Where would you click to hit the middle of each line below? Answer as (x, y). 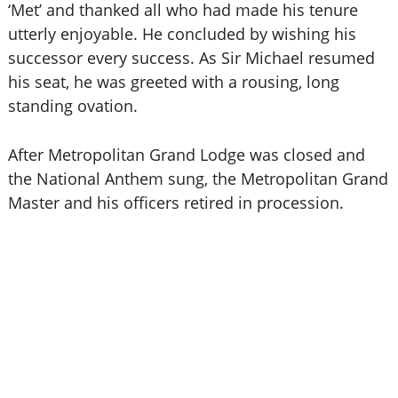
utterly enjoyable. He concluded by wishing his (182, 34)
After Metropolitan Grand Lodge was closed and (186, 155)
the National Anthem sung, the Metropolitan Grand (198, 179)
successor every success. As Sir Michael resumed (191, 58)
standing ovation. (72, 106)
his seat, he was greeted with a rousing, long (173, 82)
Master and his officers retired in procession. (175, 203)
